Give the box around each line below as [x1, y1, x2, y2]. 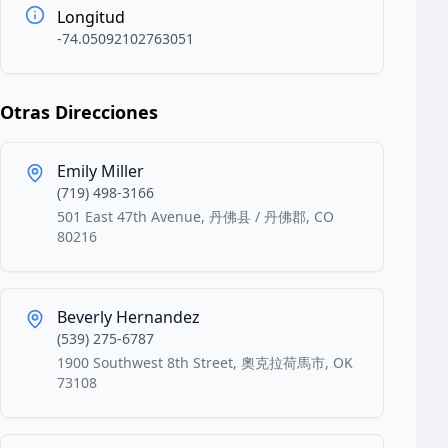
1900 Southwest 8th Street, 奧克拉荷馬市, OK [57, 353, 353, 372]
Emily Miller [57, 160, 144, 182]
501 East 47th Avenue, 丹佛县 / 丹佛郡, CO [57, 207, 334, 226]
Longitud [57, 6, 125, 28]
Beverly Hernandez [57, 306, 200, 328]
